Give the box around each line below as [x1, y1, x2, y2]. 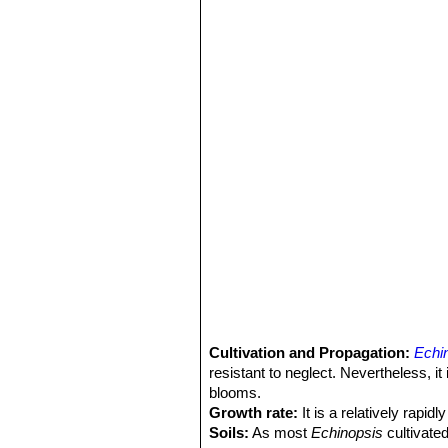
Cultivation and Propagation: [209, 344, 415, 361]
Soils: [209, 424, 250, 441]
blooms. [209, 384, 262, 401]
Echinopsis [311, 424, 384, 441]
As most [249, 424, 312, 441]
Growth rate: [209, 404, 299, 421]
